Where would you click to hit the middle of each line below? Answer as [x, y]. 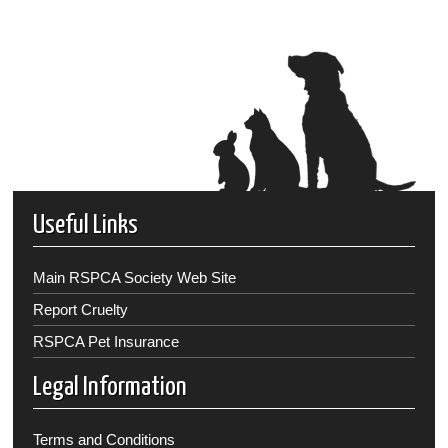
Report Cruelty [81, 309]
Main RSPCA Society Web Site [135, 277]
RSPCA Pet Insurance [106, 341]
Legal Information [110, 388]
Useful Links [86, 226]
